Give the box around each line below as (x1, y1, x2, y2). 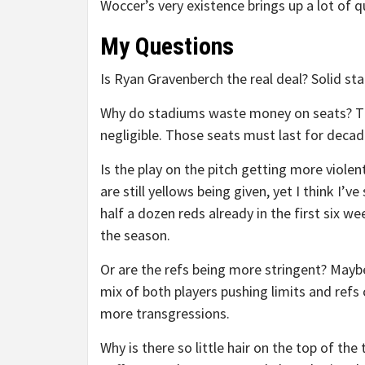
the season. (100, 226, 170, 244)
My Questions (100, 32, 234, 60)
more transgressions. (100, 304, 230, 323)
